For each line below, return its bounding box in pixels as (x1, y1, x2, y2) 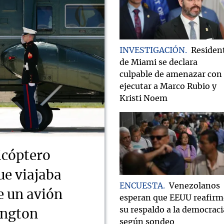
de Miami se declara (119, 58, 197, 66)
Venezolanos (169, 181, 220, 190)
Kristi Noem (119, 94, 167, 102)
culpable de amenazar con (119, 70, 222, 78)
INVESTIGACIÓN (119, 46, 185, 54)
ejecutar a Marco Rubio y (119, 82, 216, 90)
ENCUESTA (119, 181, 163, 190)
